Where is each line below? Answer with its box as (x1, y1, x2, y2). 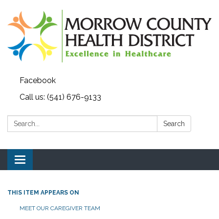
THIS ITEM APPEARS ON (7, 189, 79, 197)
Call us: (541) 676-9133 (20, 92, 101, 102)
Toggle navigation (20, 156, 85, 166)
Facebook (20, 76, 56, 86)
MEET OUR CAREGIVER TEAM (20, 205, 100, 212)
